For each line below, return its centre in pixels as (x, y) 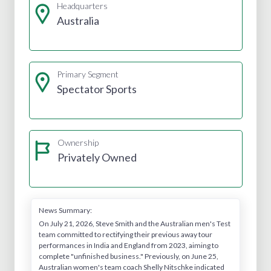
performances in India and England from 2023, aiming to (129, 245)
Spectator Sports (96, 89)
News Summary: (65, 210)
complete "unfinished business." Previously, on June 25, (129, 256)
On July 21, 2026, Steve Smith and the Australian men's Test (135, 223)
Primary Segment (87, 74)
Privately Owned (97, 157)
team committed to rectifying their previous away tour (126, 234)
